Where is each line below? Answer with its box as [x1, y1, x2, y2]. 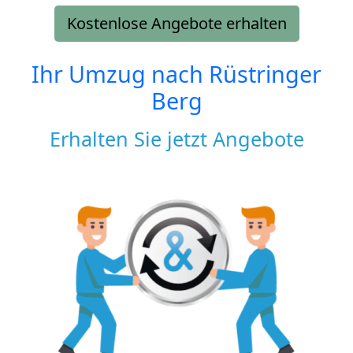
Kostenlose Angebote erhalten [66, 12, 287, 34]
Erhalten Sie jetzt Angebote [49, 124, 304, 152]
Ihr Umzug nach [32, 58, 209, 89]
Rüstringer [209, 58, 321, 89]
